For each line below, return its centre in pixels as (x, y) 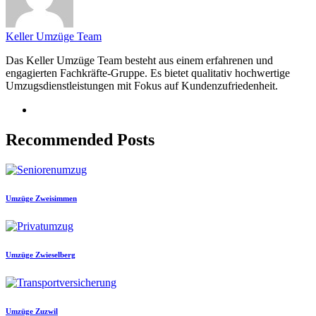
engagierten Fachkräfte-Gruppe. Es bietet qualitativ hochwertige (148, 73)
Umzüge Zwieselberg (41, 254)
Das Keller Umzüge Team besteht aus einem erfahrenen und (139, 61)
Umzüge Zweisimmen (41, 198)
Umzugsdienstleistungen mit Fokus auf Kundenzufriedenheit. (142, 86)
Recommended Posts (80, 140)
